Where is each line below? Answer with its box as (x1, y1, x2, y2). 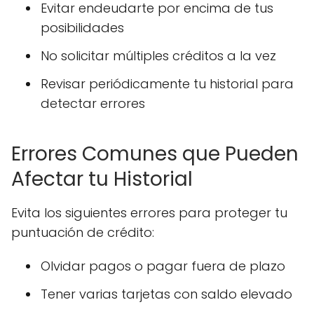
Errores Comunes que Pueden (11, 140, 299, 168)
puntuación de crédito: (11, 224, 154, 241)
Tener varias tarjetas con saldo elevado (41, 285, 292, 303)
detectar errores (41, 95, 145, 112)
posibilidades (41, 19, 124, 36)
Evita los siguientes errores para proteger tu (11, 204, 287, 221)
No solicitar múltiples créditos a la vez (41, 47, 276, 64)
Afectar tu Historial (11, 165, 193, 193)
